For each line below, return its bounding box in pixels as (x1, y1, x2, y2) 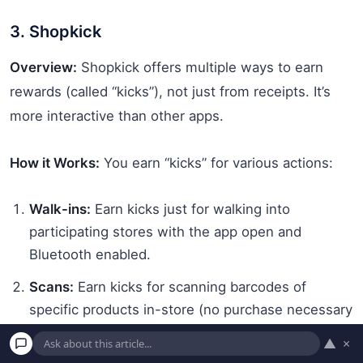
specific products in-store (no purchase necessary (29, 301, 352, 318)
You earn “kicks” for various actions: (100, 154, 333, 171)
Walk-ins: (29, 200, 91, 217)
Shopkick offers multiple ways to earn (77, 58, 323, 75)
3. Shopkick (10, 21, 101, 41)
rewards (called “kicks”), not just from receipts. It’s (10, 83, 331, 100)
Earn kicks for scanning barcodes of (74, 278, 306, 295)
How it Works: (10, 154, 100, 171)
